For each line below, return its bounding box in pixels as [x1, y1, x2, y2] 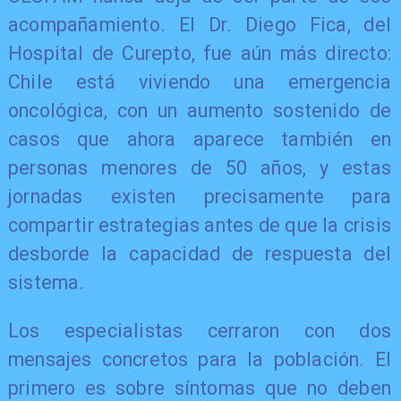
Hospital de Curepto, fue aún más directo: [7, 42, 392, 65]
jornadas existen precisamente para [7, 185, 392, 209]
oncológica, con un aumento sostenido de [7, 99, 392, 123]
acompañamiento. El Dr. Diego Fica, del [7, 13, 392, 37]
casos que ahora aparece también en [7, 128, 392, 151]
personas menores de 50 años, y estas [7, 157, 392, 180]
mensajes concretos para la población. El [7, 347, 392, 371]
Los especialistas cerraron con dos [7, 319, 392, 342]
